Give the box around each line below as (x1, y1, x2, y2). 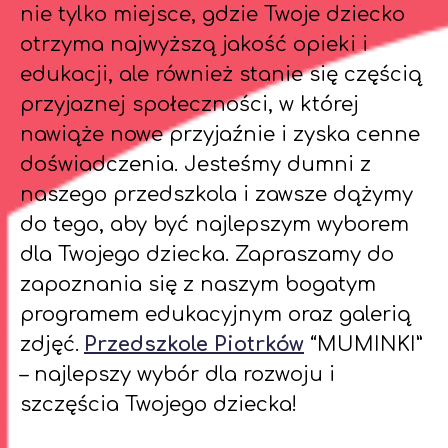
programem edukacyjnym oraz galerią (20, 303, 411, 326)
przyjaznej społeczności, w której (20, 93, 359, 116)
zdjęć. (20, 333, 79, 356)
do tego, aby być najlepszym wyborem (20, 213, 409, 236)
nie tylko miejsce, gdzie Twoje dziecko (20, 3, 405, 26)
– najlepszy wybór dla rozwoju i (20, 363, 335, 386)
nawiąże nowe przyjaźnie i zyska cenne (20, 123, 420, 146)
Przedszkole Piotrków (84, 333, 304, 356)
